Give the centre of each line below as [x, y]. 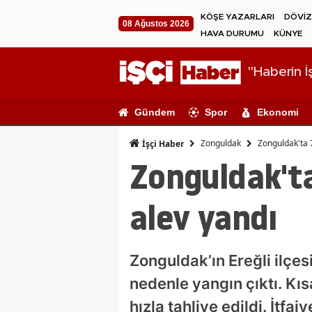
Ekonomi [278, 112]
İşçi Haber [162, 143]
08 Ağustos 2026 [156, 24]
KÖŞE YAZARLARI [237, 17]
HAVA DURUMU [232, 33]
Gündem [155, 112]
